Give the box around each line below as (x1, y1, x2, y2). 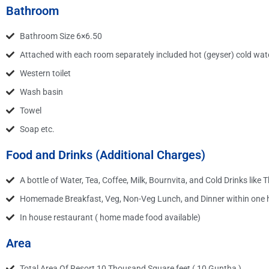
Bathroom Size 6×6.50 (19, 31, 102, 41)
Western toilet (19, 68, 71, 78)
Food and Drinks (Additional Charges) (6, 147, 205, 162)
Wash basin (19, 86, 63, 97)
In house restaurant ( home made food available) (19, 212, 201, 222)
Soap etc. (19, 124, 55, 134)
